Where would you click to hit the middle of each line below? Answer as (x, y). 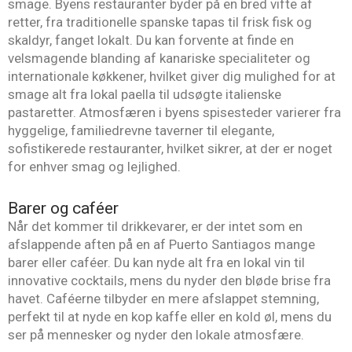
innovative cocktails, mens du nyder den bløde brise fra (169, 280)
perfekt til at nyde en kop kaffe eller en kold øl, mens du (170, 316)
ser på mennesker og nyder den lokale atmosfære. (156, 334)
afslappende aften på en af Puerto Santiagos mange (161, 244)
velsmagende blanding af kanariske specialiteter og (159, 59)
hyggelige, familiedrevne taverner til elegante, (141, 131)
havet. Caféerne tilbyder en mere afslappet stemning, (163, 298)
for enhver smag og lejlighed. (94, 167)
